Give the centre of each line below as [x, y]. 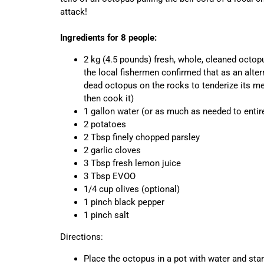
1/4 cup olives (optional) [132, 189]
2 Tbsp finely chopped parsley [144, 137]
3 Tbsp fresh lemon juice [135, 163]
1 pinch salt [106, 215]
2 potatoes [105, 124]
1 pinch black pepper [124, 202]
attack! [74, 11]
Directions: [82, 237]
